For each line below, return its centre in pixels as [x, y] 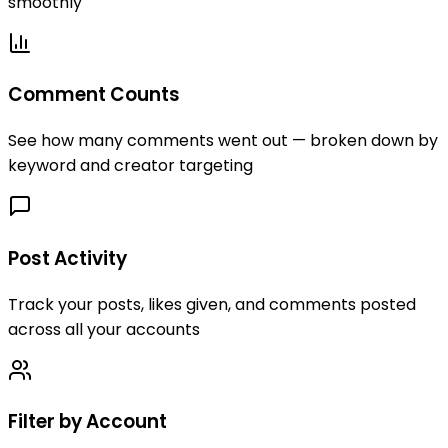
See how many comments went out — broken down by [223, 141]
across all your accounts [104, 329]
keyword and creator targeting [130, 166]
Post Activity [67, 258]
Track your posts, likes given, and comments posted [212, 304]
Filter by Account [87, 422]
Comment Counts [94, 95]
